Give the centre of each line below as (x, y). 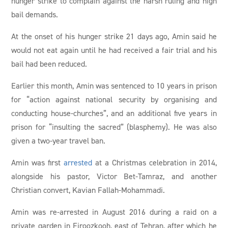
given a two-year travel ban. (59, 141)
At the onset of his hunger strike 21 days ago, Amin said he (114, 36)
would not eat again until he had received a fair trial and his (114, 50)
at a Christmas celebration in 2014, (154, 163)
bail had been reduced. (49, 64)
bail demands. (35, 15)
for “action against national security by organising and (114, 99)
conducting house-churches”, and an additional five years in (114, 113)
